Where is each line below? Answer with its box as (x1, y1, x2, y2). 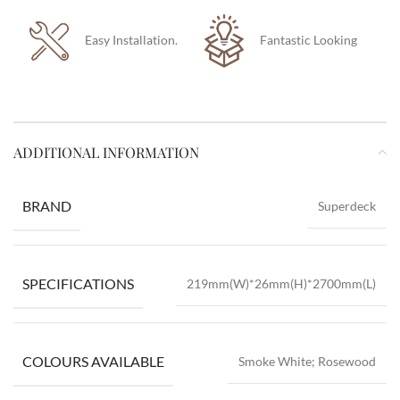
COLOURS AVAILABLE (22, 352, 164, 370)
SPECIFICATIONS (22, 274, 134, 292)
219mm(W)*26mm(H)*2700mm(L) (187, 275, 376, 291)
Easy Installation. (85, 31, 188, 47)
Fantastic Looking (260, 31, 357, 47)
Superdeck (318, 197, 376, 213)
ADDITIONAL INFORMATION (13, 142, 199, 162)
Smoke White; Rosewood (238, 353, 376, 369)
